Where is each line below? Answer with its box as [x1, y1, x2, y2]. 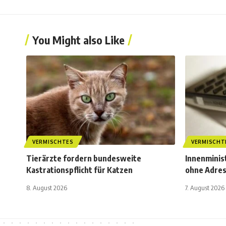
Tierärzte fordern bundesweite [26, 153, 141, 164]
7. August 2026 [185, 184, 224, 192]
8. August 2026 [26, 184, 67, 192]
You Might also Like [32, 33, 125, 47]
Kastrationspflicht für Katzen [26, 165, 133, 176]
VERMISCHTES [32, 139, 74, 145]
